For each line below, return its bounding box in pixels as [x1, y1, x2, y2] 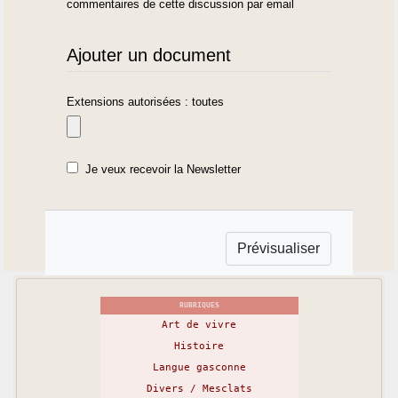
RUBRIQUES [179, 300, 219, 309]
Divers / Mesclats [146, 382, 252, 394]
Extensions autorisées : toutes [67, 94, 225, 108]
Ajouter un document [67, 44, 232, 65]
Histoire [174, 339, 224, 352]
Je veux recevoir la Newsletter [85, 163, 242, 177]
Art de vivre [162, 318, 236, 330]
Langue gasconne [152, 361, 246, 373]
